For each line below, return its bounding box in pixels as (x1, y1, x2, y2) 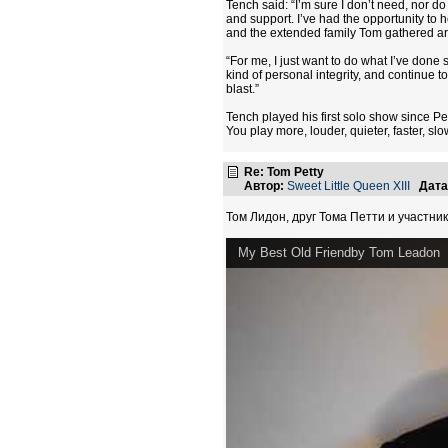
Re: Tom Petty (244, 165, 324, 179)
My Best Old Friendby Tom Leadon (238, 245, 440, 260)
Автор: (244, 179, 284, 193)
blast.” (226, 82, 259, 96)
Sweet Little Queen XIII (287, 179, 410, 193)
